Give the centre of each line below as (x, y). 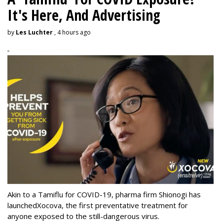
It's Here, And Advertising (84, 15)
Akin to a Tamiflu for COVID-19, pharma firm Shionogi (97, 194)
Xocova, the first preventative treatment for (112, 205)
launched (22, 205)
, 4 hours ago (72, 32)
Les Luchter (34, 32)
